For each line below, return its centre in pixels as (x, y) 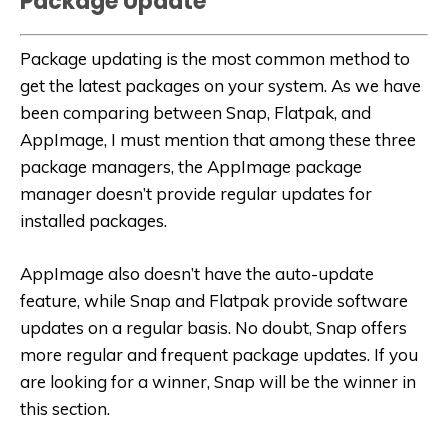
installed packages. (93, 220)
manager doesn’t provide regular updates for (196, 193)
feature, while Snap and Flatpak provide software (214, 300)
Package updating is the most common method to (215, 58)
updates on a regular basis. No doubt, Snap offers (213, 327)
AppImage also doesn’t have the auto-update (197, 273)
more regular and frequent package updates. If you (219, 354)
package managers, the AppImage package (191, 166)
